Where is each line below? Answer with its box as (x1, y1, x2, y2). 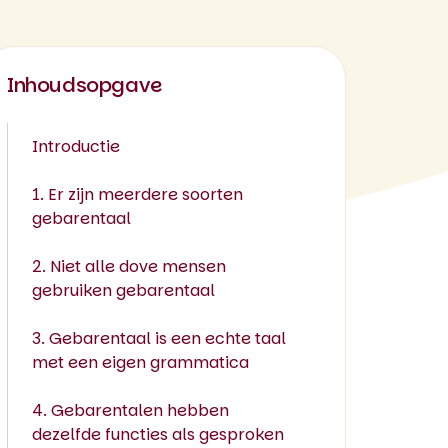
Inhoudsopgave (7, 71, 162, 99)
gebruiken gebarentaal (32, 279, 215, 302)
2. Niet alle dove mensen (32, 255, 226, 278)
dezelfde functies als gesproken (32, 423, 284, 446)
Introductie (32, 135, 120, 158)
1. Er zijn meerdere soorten (32, 183, 243, 206)
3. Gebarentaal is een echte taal (32, 327, 286, 350)
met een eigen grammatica (32, 351, 249, 374)
